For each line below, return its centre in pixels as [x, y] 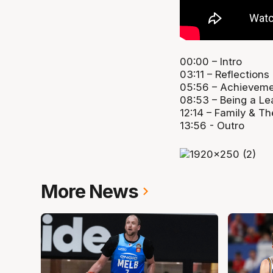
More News [90, 191]
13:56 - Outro [212, 125]
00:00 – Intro [211, 61]
